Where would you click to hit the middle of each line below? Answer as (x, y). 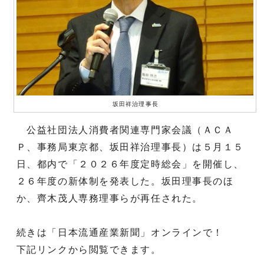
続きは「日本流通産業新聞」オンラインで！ (120, 232)
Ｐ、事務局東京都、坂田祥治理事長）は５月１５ (130, 147)
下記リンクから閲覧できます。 (89, 249)
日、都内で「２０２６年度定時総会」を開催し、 (130, 164)
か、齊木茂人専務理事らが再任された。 (109, 198)
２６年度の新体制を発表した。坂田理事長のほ (125, 181)
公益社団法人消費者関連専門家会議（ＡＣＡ (125, 130)
